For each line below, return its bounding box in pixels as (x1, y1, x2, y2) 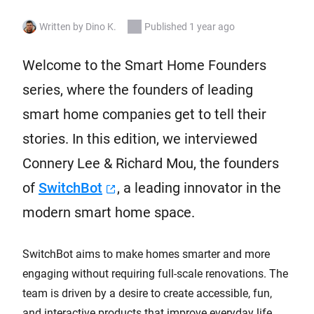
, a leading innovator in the (117, 179, 281, 196)
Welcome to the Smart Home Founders (22, 57, 266, 74)
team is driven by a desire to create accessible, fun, (22, 287, 272, 300)
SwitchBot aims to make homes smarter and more (22, 247, 270, 261)
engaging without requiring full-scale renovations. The (22, 267, 288, 280)
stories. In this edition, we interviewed (22, 130, 257, 147)
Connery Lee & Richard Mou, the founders (22, 155, 279, 172)
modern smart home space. (22, 204, 195, 221)
